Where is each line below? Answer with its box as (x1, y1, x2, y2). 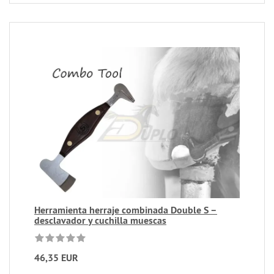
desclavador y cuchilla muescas (34, 214, 166, 228)
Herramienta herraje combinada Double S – (34, 204, 217, 217)
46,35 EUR (34, 251, 78, 265)
